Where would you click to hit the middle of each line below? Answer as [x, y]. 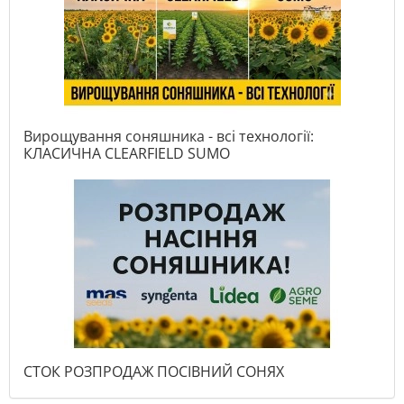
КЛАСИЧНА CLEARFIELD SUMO [127, 154]
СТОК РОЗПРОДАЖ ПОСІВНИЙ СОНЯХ [154, 372]
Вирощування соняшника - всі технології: [169, 137]
